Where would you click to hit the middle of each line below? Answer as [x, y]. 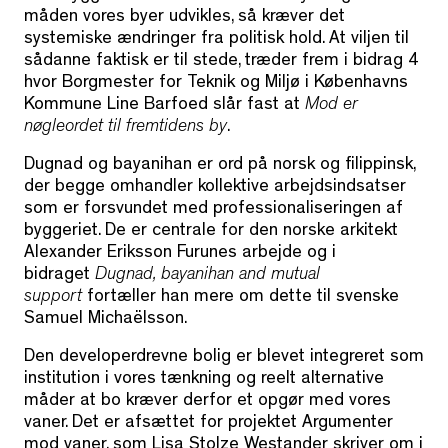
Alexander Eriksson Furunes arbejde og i [180, 254]
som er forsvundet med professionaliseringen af [213, 210]
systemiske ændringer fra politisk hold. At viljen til [216, 40]
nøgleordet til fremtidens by [125, 128]
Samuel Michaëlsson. [105, 320]
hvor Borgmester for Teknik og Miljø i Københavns [216, 84]
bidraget [59, 276]
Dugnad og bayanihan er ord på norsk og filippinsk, [219, 166]
